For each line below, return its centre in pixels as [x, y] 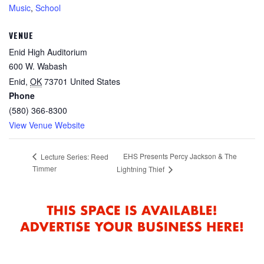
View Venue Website [47, 125]
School [48, 7]
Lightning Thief [142, 169]
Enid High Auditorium [48, 52]
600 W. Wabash [38, 66]
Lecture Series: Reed [74, 156]
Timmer [44, 168]
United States [95, 81]
